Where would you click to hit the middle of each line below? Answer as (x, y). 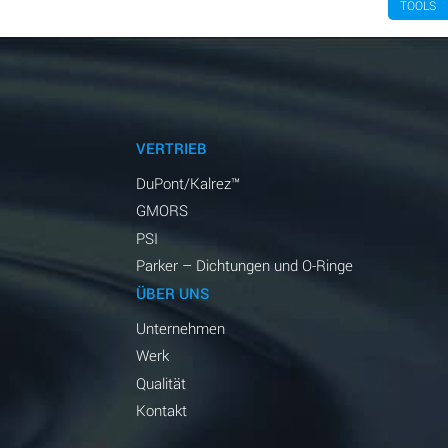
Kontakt (161, 410)
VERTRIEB (171, 147)
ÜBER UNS (172, 292)
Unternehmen (180, 327)
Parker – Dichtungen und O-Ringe (244, 265)
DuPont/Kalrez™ (187, 182)
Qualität (160, 382)
